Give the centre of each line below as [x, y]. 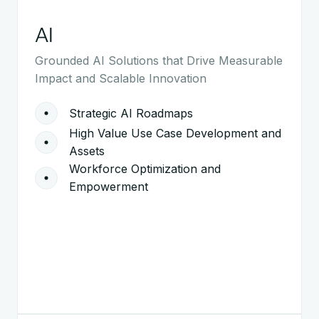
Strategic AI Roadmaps [131, 113]
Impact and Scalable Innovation [121, 79]
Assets [87, 151]
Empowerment [109, 187]
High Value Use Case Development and [175, 134]
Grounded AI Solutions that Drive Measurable [159, 61]
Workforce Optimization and [145, 169]
